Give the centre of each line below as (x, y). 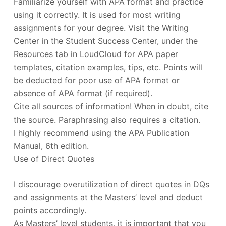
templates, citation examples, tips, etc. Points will (108, 67)
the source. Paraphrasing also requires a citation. (107, 119)
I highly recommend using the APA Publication (101, 132)
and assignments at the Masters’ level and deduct (108, 197)
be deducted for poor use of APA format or (96, 80)
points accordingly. (50, 210)
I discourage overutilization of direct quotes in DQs (111, 184)
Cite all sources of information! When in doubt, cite (111, 106)
